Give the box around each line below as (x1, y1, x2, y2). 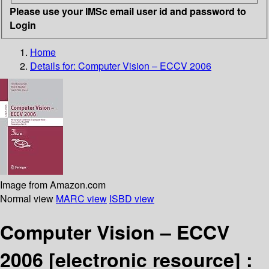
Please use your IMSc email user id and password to (10, 4, 246, 18)
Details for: (30, 58, 78, 73)
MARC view (56, 191, 107, 205)
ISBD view (109, 191, 154, 205)
